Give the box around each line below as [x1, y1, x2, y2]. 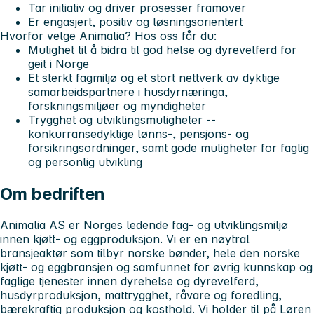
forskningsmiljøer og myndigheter [28, 98, 206, 113]
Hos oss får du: [135, 28, 217, 43]
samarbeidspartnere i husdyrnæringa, [28, 84, 228, 99]
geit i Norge [28, 56, 89, 71]
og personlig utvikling [28, 154, 142, 169]
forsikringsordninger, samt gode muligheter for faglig [28, 140, 309, 155]
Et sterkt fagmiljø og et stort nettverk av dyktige [28, 70, 280, 85]
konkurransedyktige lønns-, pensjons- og [28, 126, 249, 141]
